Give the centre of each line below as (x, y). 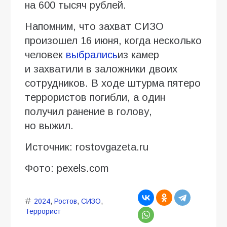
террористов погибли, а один (95, 97)
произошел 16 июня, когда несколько (113, 40)
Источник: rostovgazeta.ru (87, 147)
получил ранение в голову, (88, 111)
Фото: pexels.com (67, 168)
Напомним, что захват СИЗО (94, 26)
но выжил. (49, 125)
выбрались (92, 54)
